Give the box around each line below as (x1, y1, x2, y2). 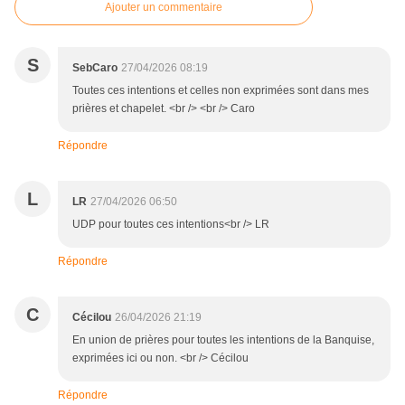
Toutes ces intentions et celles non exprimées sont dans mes (72, 84, 369, 98)
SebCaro (72, 61, 118, 75)
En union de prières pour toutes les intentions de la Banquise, (72, 334, 374, 347)
